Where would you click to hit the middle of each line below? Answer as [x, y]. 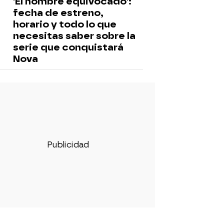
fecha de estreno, [58, 12]
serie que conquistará [68, 47]
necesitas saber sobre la [74, 35]
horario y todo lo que [65, 24]
